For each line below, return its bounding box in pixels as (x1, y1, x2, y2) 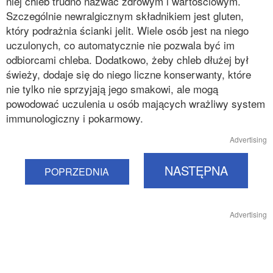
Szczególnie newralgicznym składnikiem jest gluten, (6, 8, 244, 23)
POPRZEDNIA (44, 165, 110, 179)
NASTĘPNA (164, 161, 228, 179)
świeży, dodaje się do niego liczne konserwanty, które (6, 66, 251, 82)
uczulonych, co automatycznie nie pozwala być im (6, 37, 235, 52)
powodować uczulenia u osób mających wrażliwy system (6, 96, 265, 111)
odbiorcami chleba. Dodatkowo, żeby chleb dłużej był (6, 52, 249, 67)
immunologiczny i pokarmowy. (6, 110, 143, 126)
